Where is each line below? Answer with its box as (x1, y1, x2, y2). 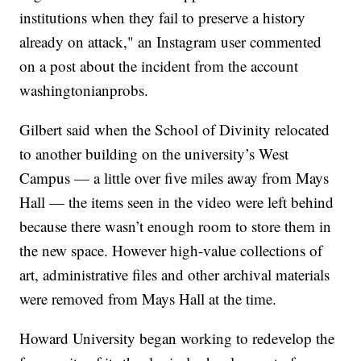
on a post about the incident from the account (19, 56, 299, 77)
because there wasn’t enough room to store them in (19, 216, 332, 237)
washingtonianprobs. (19, 80, 154, 101)
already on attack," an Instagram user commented (19, 31, 322, 52)
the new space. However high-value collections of (19, 240, 323, 261)
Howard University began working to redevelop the (19, 328, 335, 349)
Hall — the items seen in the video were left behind (19, 192, 334, 213)
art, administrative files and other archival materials (19, 264, 330, 285)
